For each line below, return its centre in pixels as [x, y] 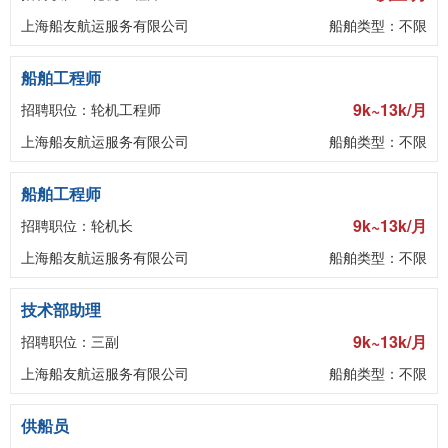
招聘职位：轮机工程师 [91, 109]
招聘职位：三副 [70, 341]
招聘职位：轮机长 [77, 225]
